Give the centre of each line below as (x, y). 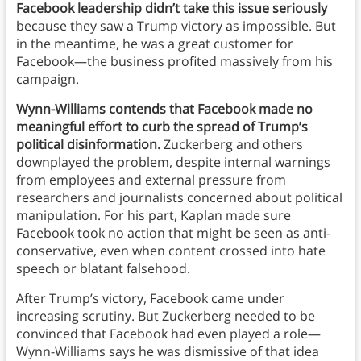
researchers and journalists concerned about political (179, 198)
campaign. (47, 79)
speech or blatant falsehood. (103, 269)
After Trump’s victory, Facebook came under (150, 299)
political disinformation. (89, 145)
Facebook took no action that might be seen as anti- (173, 233)
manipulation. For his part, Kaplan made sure (153, 216)
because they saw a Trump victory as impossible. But (176, 26)
